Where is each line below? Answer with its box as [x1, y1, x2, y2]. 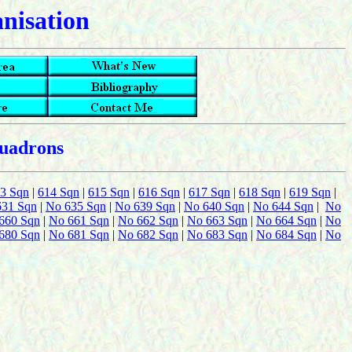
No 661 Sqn [49, 214, 109, 227]
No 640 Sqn [184, 200, 244, 213]
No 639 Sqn [115, 200, 175, 213]
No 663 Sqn [187, 214, 247, 227]
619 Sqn [289, 185, 331, 199]
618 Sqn [239, 185, 280, 199]
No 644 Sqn [253, 200, 313, 213]
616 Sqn [138, 185, 180, 199]
